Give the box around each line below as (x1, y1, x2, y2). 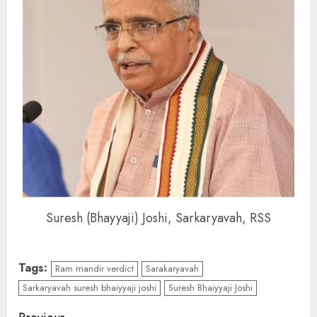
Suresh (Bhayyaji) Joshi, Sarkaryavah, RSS (46, 208, 271, 227)
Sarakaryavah (146, 262, 199, 276)
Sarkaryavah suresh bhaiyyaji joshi (23, 281, 156, 295)
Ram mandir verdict (55, 262, 134, 276)
